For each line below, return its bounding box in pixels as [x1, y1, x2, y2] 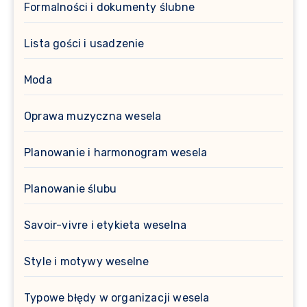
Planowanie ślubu [24, 182, 117, 195]
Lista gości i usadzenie [24, 36, 145, 50]
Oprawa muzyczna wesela [24, 109, 162, 123]
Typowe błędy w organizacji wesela [24, 291, 210, 304]
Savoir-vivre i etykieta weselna [24, 218, 187, 232]
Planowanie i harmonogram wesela [24, 145, 208, 159]
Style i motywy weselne [24, 254, 149, 268]
